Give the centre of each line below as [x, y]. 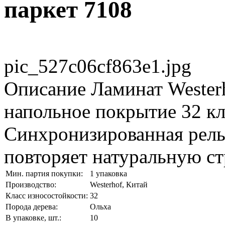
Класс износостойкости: [47, 195]
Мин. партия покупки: [44, 173]
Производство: [31, 184]
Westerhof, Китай [119, 184]
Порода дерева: [32, 206]
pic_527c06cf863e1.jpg [98, 66]
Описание [45, 88]
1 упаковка [108, 173]
